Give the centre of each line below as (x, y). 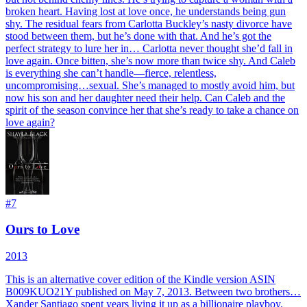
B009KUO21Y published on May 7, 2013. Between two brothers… (153, 292)
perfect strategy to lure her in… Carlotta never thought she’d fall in (149, 48)
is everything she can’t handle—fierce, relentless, (111, 73)
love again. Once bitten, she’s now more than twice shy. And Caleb (150, 60)
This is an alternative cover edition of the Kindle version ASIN (140, 280)
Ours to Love (42, 230)
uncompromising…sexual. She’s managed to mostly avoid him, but (150, 85)
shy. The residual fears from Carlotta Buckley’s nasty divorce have (149, 23)
